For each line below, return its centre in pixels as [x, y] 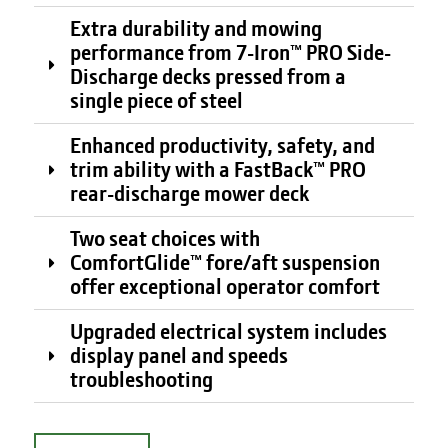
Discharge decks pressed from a [207, 76]
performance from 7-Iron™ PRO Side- [230, 52]
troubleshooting [141, 379]
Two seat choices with [164, 238]
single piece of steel [156, 100]
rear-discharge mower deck [189, 193]
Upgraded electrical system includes [228, 331]
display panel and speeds [178, 355]
